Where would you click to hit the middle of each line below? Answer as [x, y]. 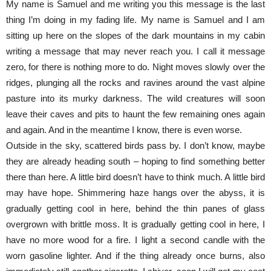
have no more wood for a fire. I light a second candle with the [135, 240]
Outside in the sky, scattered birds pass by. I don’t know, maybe [135, 145]
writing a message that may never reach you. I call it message [135, 51]
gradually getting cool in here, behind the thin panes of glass [135, 208]
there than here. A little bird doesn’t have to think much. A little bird [135, 177]
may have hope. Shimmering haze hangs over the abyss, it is [135, 193]
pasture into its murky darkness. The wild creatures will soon [135, 98]
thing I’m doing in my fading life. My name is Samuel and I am [135, 20]
